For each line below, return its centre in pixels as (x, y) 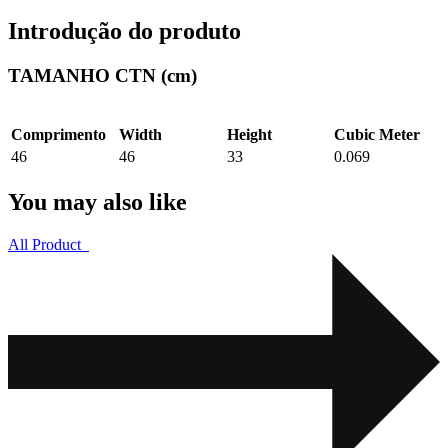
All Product (44, 245)
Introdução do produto (124, 30)
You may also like (97, 202)
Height (249, 135)
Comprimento (58, 135)
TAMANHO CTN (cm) (102, 75)
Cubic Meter (377, 135)
